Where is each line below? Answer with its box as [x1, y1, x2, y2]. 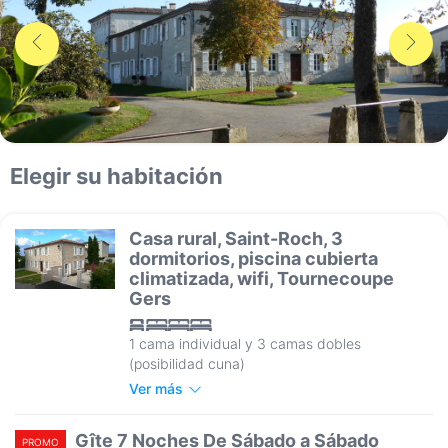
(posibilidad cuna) [129, 355, 245, 373]
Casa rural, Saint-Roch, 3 [129, 228, 343, 250]
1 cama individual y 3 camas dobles [129, 335, 361, 353]
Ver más [129, 380, 183, 398]
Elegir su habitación [10, 163, 223, 190]
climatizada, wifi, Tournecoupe [129, 268, 394, 290]
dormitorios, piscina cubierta [129, 248, 378, 270]
